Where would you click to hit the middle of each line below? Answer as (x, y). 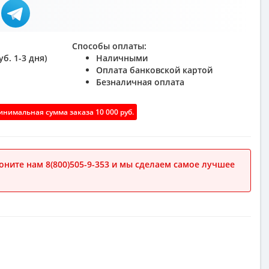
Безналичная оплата (140, 82)
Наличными (122, 58)
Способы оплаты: (109, 46)
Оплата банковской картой (154, 70)
